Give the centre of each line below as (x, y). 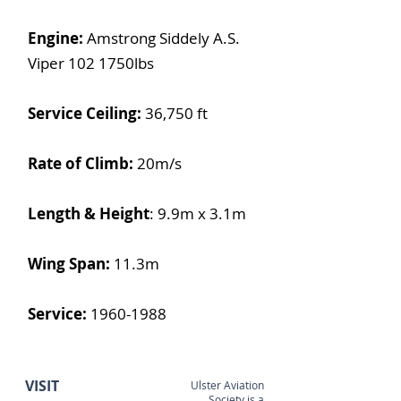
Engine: (57, 38)
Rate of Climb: (82, 163)
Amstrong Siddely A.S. (163, 38)
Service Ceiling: (86, 113)
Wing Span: (71, 264)
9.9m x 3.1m (202, 213)
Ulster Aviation (227, 385)
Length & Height (89, 213)
